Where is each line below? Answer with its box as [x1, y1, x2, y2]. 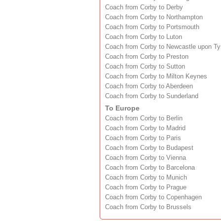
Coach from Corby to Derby [105, 3, 183, 11]
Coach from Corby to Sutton [105, 63, 185, 70]
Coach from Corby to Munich [105, 174, 187, 181]
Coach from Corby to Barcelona [105, 164, 195, 171]
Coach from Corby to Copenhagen [105, 193, 202, 201]
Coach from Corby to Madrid [105, 124, 185, 132]
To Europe [105, 104, 140, 112]
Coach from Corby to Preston [105, 53, 188, 60]
